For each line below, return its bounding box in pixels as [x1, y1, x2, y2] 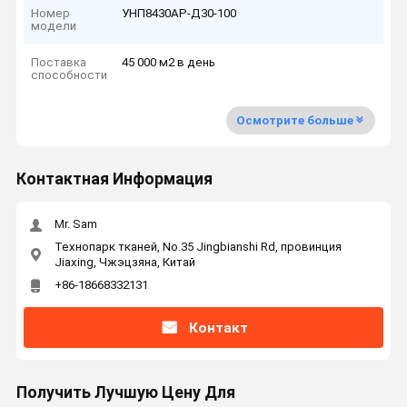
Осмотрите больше [235, 113, 353, 127]
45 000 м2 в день [122, 55, 216, 70]
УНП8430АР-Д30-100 [122, 5, 237, 20]
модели [31, 18, 77, 33]
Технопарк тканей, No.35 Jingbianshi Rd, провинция [54, 239, 342, 253]
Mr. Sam [54, 217, 97, 232]
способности [31, 68, 108, 83]
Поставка [31, 55, 87, 70]
